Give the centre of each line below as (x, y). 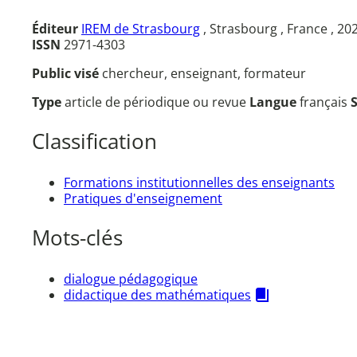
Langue (275, 102)
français (325, 102)
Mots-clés (77, 238)
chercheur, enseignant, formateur (204, 73)
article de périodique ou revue (157, 102)
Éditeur (55, 28)
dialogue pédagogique (131, 279)
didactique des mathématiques (157, 295)
